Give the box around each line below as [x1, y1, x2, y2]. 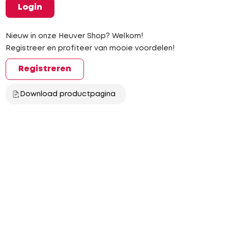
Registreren [18, 65, 71, 73]
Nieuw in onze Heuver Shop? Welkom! [5, 33, 143, 39]
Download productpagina [19, 91, 116, 97]
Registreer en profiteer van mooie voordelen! [5, 45, 175, 51]
